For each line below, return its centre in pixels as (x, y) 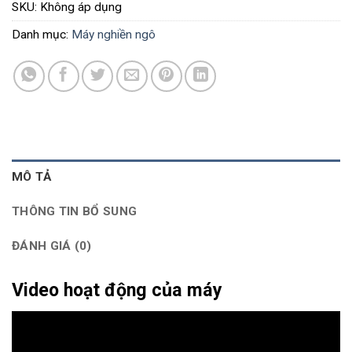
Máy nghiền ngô (114, 35)
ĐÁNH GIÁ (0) (52, 246)
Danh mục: (42, 35)
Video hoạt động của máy (117, 290)
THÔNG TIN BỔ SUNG (75, 211)
